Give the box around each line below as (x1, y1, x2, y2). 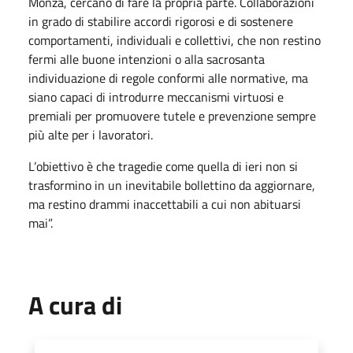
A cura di (28, 286, 122, 324)
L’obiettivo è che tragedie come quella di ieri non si (28, 157, 298, 176)
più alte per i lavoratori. (28, 125, 153, 144)
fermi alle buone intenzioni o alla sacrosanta (28, 50, 265, 69)
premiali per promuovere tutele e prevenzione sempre (28, 106, 316, 125)
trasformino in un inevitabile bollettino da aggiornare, (28, 176, 315, 195)
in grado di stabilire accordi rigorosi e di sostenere (28, 12, 293, 31)
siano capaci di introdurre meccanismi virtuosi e (28, 87, 284, 106)
